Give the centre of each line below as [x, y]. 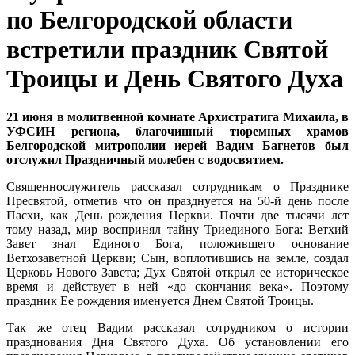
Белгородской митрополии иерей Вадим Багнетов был [177, 146]
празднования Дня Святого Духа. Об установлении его [177, 342]
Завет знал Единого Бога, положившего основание [177, 244]
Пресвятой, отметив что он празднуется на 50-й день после [177, 201]
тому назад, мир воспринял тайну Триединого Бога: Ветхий [177, 230]
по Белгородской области [149, 20]
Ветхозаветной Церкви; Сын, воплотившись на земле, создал [177, 258]
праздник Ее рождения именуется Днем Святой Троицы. [160, 301]
